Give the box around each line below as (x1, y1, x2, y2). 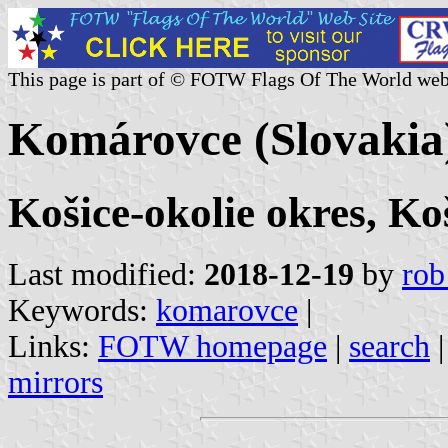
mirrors (8, 364, 103, 400)
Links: (8, 328, 98, 364)
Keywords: (8, 292, 156, 328)
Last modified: (8, 256, 204, 292)
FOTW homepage (98, 328, 327, 364)
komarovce (156, 292, 298, 328)
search (349, 328, 430, 364)
